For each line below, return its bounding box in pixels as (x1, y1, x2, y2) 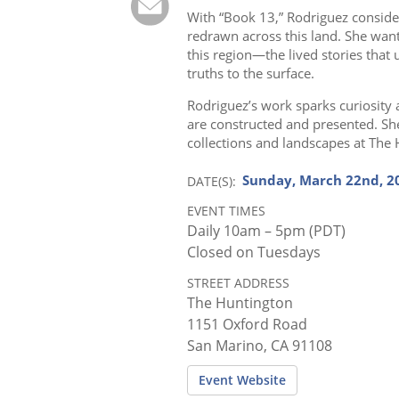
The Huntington (187, 292, 294, 313)
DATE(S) (187, 172, 233, 190)
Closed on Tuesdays (187, 241, 322, 262)
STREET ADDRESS (187, 273, 290, 291)
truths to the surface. (187, 63, 315, 82)
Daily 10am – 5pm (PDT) (187, 220, 346, 240)
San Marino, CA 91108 (187, 335, 333, 355)
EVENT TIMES (187, 201, 266, 219)
